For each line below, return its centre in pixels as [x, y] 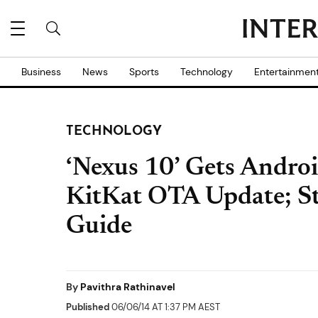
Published [88, 307]
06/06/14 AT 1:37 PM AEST [165, 307]
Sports [144, 72]
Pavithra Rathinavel [128, 287]
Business [41, 72]
